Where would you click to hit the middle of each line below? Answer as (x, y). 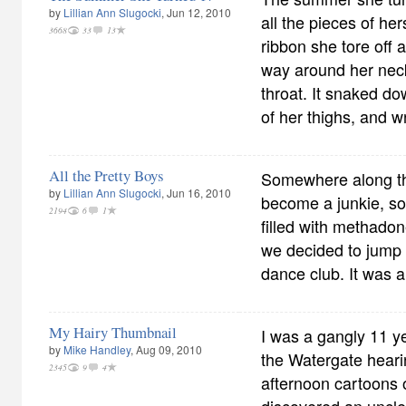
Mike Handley (97, 349)
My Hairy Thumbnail (113, 332)
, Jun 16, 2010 (196, 193)
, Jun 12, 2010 (196, 12)
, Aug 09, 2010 (166, 349)
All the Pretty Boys (106, 175)
